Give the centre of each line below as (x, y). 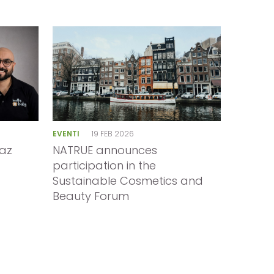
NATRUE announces (105, 150)
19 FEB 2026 (113, 133)
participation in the (105, 166)
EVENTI (67, 133)
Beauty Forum (91, 196)
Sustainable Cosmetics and (128, 181)
